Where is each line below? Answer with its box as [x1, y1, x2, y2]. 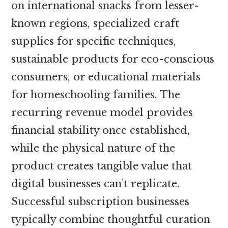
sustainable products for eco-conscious [11, 52, 215, 65]
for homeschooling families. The [11, 88, 181, 101]
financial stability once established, [11, 124, 190, 136]
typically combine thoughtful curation [11, 213, 211, 225]
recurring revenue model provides [11, 106, 193, 119]
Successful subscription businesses [11, 195, 190, 208]
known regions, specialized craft [11, 17, 180, 30]
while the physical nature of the [11, 141, 176, 154]
